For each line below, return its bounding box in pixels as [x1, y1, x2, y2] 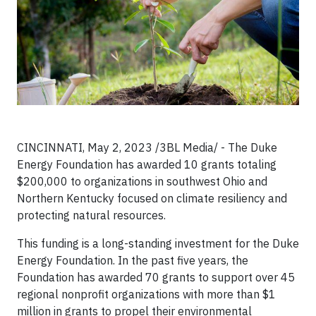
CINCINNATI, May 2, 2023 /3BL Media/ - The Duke [17, 140, 277, 155]
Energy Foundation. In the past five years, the [17, 253, 248, 268]
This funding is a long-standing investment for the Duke [17, 236, 299, 251]
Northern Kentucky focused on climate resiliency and [17, 191, 287, 206]
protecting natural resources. [17, 208, 166, 223]
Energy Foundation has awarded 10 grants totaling [17, 157, 276, 172]
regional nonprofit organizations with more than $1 [17, 287, 276, 302]
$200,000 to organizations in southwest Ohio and [17, 174, 267, 189]
